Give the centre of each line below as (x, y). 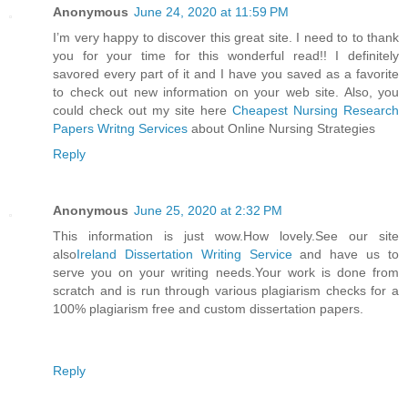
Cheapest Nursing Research (316, 110)
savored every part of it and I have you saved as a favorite (226, 73)
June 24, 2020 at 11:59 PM (211, 11)
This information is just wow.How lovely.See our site (226, 235)
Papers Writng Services (122, 128)
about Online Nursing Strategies (283, 128)
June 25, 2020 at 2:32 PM (208, 210)
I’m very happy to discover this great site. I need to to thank (226, 37)
